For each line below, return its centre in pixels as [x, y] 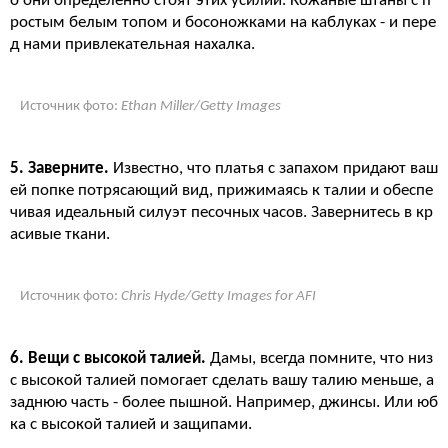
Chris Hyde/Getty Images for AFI [218, 296]
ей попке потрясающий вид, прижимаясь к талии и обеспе [221, 190]
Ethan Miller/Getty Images [201, 106]
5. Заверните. [61, 168]
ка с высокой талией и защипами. [131, 424]
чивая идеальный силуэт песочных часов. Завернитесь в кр [221, 212]
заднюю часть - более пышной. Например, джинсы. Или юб [224, 402]
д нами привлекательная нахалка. [132, 44]
